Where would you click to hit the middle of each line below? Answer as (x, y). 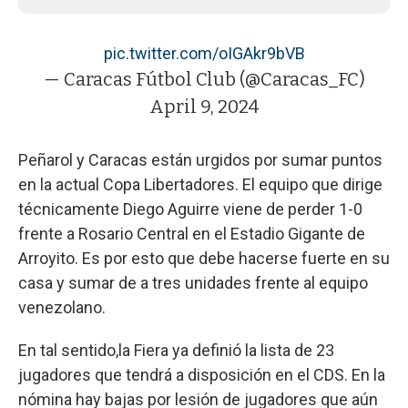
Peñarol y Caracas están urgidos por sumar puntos (200, 159)
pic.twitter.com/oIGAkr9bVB (204, 53)
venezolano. (62, 307)
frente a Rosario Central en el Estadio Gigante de (192, 233)
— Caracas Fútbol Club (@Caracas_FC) (204, 79)
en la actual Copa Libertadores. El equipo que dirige (200, 184)
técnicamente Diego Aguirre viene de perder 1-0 (190, 209)
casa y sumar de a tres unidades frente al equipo (193, 282)
